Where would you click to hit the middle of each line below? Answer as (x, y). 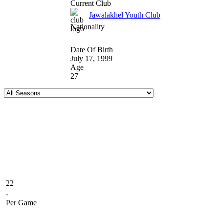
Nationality (88, 26)
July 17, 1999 (91, 58)
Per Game (21, 202)
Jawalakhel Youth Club (125, 15)
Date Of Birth (92, 49)
